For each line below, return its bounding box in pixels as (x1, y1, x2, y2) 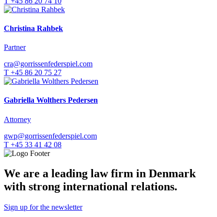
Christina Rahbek (4, 24, 63, 32)
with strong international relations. (4, 180, 177, 193)
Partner (4, 43, 26, 52)
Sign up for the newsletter (4, 203, 82, 212)
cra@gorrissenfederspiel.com (4, 60, 93, 68)
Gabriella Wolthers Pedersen (4, 96, 98, 105)
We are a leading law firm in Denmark (4, 167, 196, 180)
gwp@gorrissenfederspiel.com (4, 131, 97, 140)
